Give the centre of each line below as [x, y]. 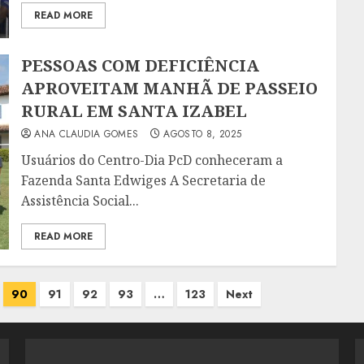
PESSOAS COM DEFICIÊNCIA [141, 66]
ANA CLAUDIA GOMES [87, 134]
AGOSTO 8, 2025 [203, 134]
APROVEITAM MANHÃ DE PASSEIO [170, 89]
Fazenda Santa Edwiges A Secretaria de [144, 181]
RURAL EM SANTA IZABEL [134, 111]
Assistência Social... [80, 201]
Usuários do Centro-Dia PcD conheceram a [152, 160]
